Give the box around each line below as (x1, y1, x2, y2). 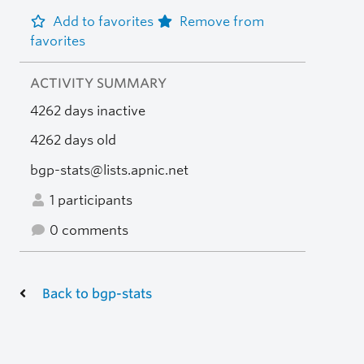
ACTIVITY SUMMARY (29, 75, 167, 91)
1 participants (45, 192, 132, 208)
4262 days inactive (29, 102, 145, 119)
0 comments (45, 222, 128, 238)
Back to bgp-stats (42, 285, 152, 301)
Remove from (179, 13, 264, 29)
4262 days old (29, 132, 116, 149)
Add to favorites (52, 13, 157, 29)
